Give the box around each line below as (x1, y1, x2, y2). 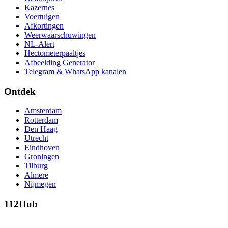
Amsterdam (24, 106, 62, 116)
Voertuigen (24, 12, 60, 21)
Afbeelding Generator (24, 58, 95, 67)
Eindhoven (24, 143, 60, 152)
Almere (24, 170, 48, 180)
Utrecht (24, 134, 48, 143)
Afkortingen (24, 21, 64, 30)
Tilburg (24, 161, 48, 170)
